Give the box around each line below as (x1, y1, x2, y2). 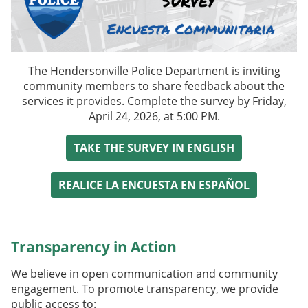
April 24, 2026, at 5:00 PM (88, 109, 217, 124)
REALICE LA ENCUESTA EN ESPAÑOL (58, 177, 250, 193)
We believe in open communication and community (11, 266, 278, 282)
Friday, (252, 93, 287, 109)
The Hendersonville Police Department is (27, 63, 240, 79)
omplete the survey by (133, 93, 252, 109)
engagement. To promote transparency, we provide (11, 281, 278, 297)
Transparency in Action (11, 237, 177, 257)
